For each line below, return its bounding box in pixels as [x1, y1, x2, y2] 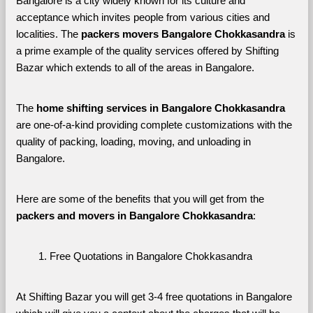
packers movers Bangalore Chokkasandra [80, 28, 288, 40]
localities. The [15, 28, 81, 40]
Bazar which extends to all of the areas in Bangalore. [15, 61, 257, 73]
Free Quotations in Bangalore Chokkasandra [49, 250, 252, 262]
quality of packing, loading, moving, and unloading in [15, 136, 251, 147]
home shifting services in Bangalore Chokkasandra [36, 102, 285, 114]
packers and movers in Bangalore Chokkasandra [15, 210, 253, 221]
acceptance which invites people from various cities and [15, 11, 270, 23]
